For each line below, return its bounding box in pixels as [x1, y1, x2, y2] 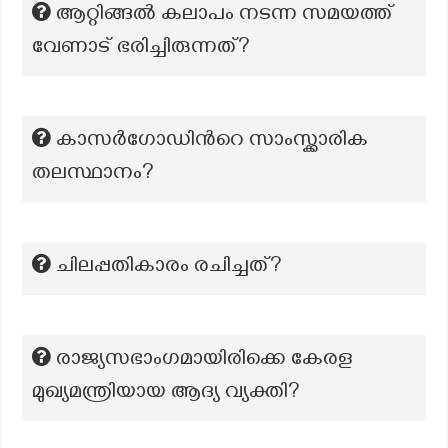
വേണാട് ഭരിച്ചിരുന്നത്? [32, 35, 250, 63]
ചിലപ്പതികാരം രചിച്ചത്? [56, 254, 282, 282]
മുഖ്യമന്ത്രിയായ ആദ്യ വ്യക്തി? [32, 380, 300, 408]
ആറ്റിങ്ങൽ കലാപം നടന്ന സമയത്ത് [56, 2, 394, 30]
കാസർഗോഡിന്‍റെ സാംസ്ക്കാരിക [56, 128, 368, 156]
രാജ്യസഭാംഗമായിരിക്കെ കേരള [56, 347, 353, 375]
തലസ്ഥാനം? [32, 161, 154, 189]
